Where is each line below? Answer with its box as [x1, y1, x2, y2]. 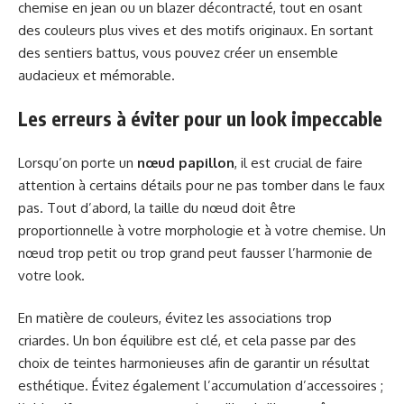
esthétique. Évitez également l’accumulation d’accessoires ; [18, 377, 383, 395]
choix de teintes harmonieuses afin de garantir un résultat [18, 354, 370, 372]
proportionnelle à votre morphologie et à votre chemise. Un [18, 221, 386, 239]
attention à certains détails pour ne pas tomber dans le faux [18, 176, 385, 194]
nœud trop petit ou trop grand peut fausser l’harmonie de [18, 243, 372, 262]
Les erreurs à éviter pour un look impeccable [18, 106, 382, 132]
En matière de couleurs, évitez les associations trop [18, 309, 332, 327]
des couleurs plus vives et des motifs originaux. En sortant [18, 21, 373, 39]
